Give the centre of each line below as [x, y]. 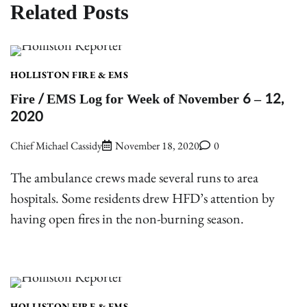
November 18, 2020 [157, 145]
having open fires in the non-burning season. [127, 218]
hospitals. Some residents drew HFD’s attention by [143, 198]
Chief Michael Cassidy [56, 145]
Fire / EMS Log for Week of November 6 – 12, [147, 100]
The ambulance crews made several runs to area [134, 177]
